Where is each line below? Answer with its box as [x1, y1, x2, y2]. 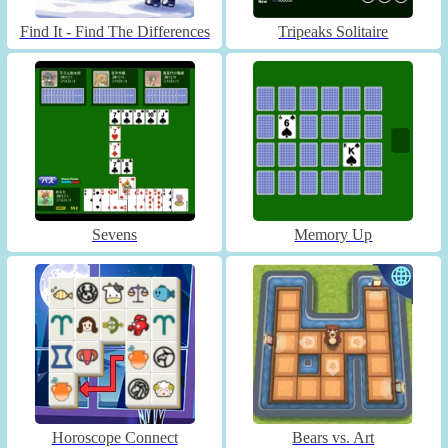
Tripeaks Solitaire [278, 22, 389, 40]
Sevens [92, 225, 138, 243]
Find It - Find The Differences [19, 22, 210, 40]
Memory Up [294, 225, 373, 243]
